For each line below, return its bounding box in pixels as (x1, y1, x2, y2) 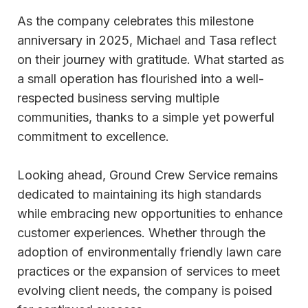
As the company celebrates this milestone (17, 14, 254, 29)
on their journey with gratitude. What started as (17, 52, 284, 67)
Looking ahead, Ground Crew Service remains (17, 168, 278, 183)
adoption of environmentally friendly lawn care (17, 245, 281, 260)
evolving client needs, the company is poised (17, 283, 272, 298)
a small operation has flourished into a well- (17, 71, 264, 87)
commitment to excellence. (17, 129, 169, 144)
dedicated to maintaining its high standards (17, 187, 261, 202)
